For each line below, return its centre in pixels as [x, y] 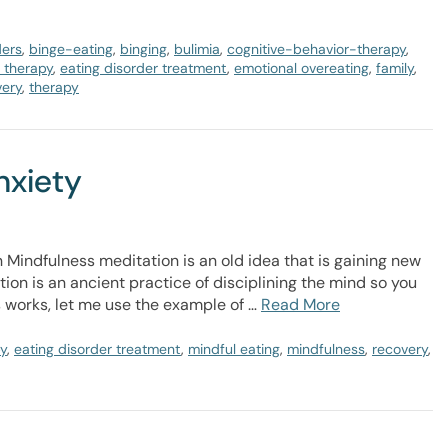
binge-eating [71, 49]
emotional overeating [301, 68]
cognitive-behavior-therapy [316, 49]
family [395, 68]
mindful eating [234, 349]
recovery [400, 349]
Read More [300, 304]
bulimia [197, 49]
